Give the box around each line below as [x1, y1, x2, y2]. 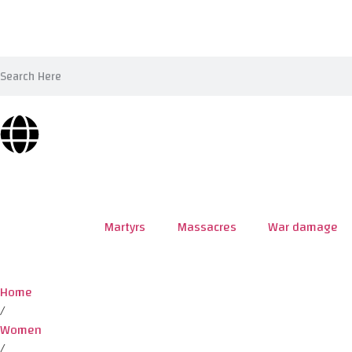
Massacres [177, 215, 236, 239]
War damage [268, 215, 338, 239]
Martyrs [104, 215, 145, 239]
